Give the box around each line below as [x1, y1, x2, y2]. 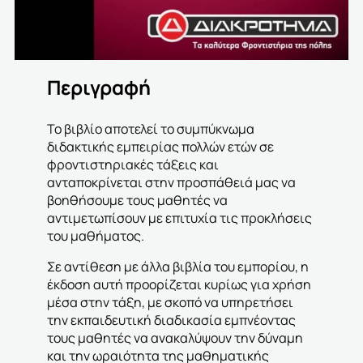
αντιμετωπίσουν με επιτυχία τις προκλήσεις [47, 209, 312, 228]
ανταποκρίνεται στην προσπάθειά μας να [47, 173, 296, 192]
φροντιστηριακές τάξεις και [47, 156, 219, 174]
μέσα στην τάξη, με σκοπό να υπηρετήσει [47, 293, 293, 312]
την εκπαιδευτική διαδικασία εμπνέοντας [47, 311, 296, 330]
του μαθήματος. [47, 227, 144, 246]
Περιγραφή [47, 74, 151, 101]
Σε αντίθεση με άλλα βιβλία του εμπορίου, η [47, 258, 309, 276]
